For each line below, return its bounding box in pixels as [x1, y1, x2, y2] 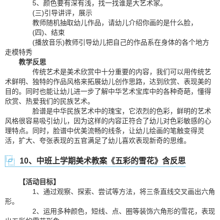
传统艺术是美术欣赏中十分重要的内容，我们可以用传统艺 [19, 68, 211, 76]
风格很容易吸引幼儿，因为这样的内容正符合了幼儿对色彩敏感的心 [5, 117, 211, 125]
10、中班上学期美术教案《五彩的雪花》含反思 [20, 157, 186, 165]
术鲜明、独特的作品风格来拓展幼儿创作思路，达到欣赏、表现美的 [5, 78, 211, 85]
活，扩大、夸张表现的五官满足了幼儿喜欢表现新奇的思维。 [5, 137, 191, 144]
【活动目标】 [19, 178, 60, 186]
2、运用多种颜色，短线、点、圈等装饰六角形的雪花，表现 [19, 207, 215, 215]
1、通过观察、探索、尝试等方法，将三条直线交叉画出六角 [19, 188, 215, 195]
